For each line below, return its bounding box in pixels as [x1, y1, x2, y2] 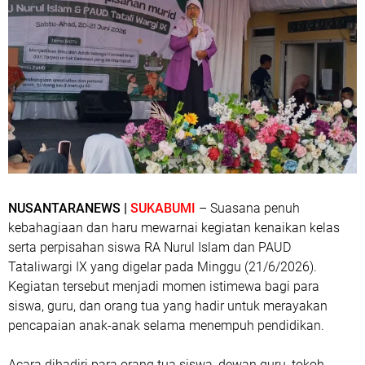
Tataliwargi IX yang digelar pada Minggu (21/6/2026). [8, 258, 317, 275]
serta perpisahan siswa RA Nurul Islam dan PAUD [8, 239, 291, 255]
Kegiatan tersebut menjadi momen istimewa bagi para [8, 278, 319, 294]
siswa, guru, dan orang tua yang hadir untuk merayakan [8, 297, 328, 314]
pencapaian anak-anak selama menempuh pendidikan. [8, 317, 324, 333]
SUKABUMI [130, 200, 196, 216]
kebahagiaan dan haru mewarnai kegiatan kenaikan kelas [8, 219, 340, 235]
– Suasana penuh [196, 200, 300, 216]
